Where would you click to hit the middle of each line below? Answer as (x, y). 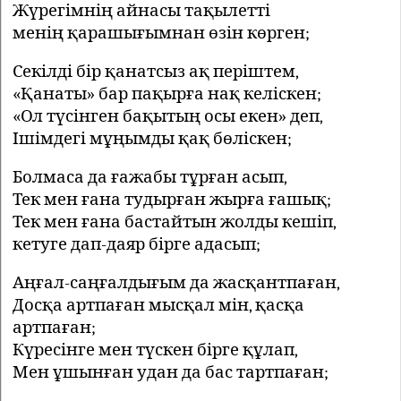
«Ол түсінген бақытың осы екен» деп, (168, 116)
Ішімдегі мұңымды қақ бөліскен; (152, 138)
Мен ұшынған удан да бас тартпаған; (171, 372)
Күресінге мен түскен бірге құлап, (155, 350)
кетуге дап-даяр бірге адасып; (137, 244)
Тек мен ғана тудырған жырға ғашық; (172, 199)
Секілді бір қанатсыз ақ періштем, (156, 71)
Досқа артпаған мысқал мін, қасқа (158, 305)
